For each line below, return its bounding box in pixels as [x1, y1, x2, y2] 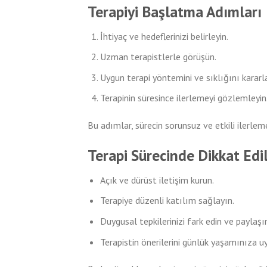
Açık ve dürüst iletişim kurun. [100, 173, 214, 186]
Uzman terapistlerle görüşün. [100, 51, 216, 63]
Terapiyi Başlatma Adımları [88, 1, 262, 21]
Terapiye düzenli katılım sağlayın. [100, 194, 234, 207]
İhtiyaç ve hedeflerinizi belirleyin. [100, 30, 228, 42]
